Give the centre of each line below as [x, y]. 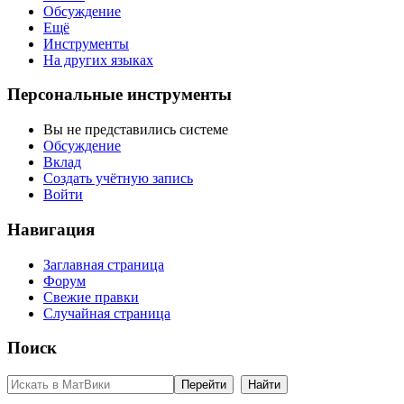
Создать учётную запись [118, 179]
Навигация [51, 229]
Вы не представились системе [136, 130]
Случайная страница [107, 313]
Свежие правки [91, 297]
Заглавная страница [104, 264]
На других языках [98, 60]
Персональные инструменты [119, 95]
